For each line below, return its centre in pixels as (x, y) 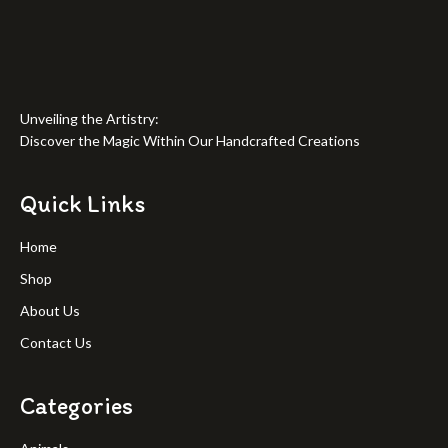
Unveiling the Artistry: (89, 118)
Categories (76, 405)
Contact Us (56, 342)
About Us (50, 310)
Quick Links (82, 203)
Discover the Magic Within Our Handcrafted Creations (190, 140)
